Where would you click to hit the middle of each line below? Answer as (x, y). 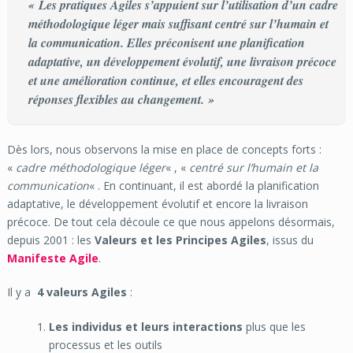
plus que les (276, 327)
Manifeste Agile (52, 258)
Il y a (22, 292)
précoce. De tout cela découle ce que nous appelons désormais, (171, 222)
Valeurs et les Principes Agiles (180, 240)
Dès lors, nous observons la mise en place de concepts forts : (164, 150)
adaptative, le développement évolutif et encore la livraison (157, 204)
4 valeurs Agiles (82, 292)
